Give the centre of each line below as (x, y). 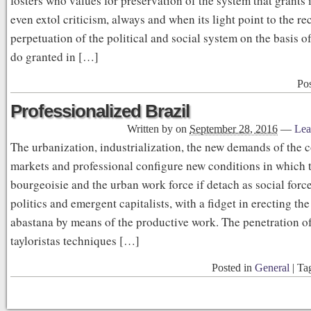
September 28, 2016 (234, 129)
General (272, 268)
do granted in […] (54, 57)
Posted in (233, 268)
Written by (151, 129)
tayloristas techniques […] (75, 241)
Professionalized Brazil (100, 111)
